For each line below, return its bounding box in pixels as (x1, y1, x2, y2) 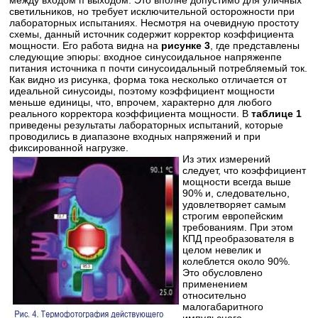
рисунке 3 (161, 39, 211, 51)
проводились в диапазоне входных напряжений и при (9, 130, 261, 142)
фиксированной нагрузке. (9, 141, 129, 153)
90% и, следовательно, (182, 187, 290, 199)
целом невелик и (182, 243, 262, 256)
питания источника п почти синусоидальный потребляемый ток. (9, 62, 308, 74)
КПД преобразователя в (182, 232, 295, 244)
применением (182, 278, 248, 290)
